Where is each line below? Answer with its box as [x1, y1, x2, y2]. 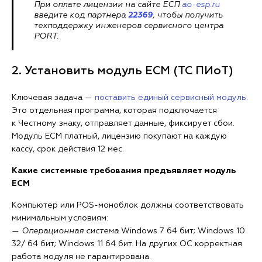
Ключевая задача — [12, 94, 95, 102]
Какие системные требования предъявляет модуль [12, 167, 236, 175]
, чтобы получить [153, 11, 223, 20]
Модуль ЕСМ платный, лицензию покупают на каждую [12, 132, 227, 141]
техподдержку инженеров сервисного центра [34, 22, 223, 30]
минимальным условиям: [12, 214, 108, 223]
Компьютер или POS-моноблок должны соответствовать [12, 201, 244, 210]
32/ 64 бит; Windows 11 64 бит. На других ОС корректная [12, 240, 242, 249]
